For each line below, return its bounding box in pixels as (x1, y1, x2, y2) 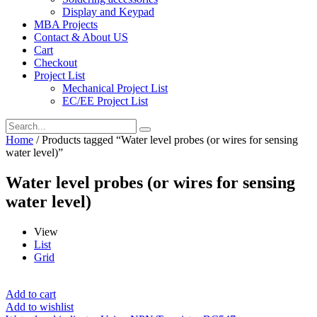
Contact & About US (34, 30, 128, 43)
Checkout (34, 56, 77, 69)
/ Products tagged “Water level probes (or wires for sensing (33, 133, 298, 146)
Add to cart (6, 287, 56, 300)
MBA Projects (34, 18, 98, 30)
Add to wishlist (6, 300, 74, 313)
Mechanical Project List (62, 81, 168, 94)
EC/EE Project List (62, 94, 148, 107)
